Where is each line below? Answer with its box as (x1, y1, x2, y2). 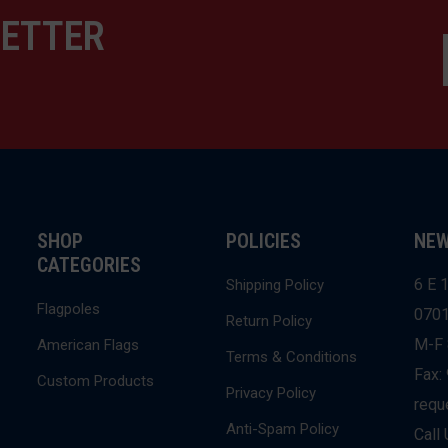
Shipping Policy (225, 276, 324, 294)
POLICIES (225, 229, 301, 253)
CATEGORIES (37, 253, 142, 277)
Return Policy (225, 312, 312, 330)
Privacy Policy (225, 384, 316, 402)
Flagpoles (37, 300, 101, 318)
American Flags (37, 336, 140, 354)
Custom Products (37, 372, 155, 390)
